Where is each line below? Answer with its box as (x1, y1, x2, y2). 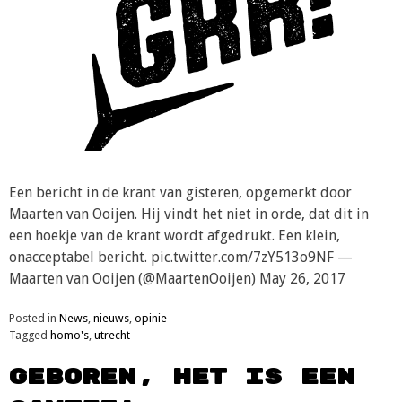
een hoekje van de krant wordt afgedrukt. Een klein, (9, 226, 340, 244)
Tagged (9, 328, 50, 342)
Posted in (9, 310, 59, 325)
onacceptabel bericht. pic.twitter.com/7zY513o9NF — (9, 248, 353, 266)
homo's (50, 328, 89, 342)
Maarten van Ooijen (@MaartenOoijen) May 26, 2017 (9, 269, 345, 287)
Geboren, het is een (9, 363, 355, 390)
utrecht (94, 328, 130, 342)
